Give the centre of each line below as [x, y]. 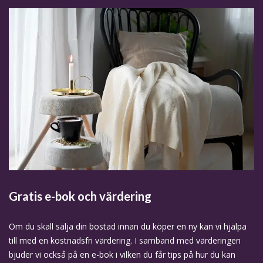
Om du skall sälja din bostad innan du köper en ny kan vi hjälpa [128, 227]
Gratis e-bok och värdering [80, 196]
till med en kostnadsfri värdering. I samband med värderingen [125, 241]
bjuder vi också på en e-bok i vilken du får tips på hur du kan [122, 255]
